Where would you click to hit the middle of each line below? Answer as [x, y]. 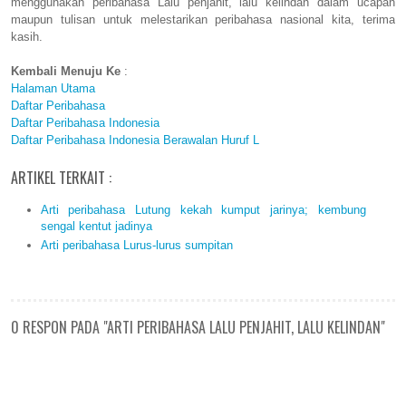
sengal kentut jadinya [96, 226]
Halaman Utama [53, 89]
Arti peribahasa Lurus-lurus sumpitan [136, 245]
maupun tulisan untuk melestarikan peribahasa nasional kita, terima [203, 20]
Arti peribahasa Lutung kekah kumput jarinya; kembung [203, 209]
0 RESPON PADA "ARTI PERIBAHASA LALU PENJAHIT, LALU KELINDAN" [198, 327]
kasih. [27, 37]
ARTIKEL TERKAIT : [61, 178]
